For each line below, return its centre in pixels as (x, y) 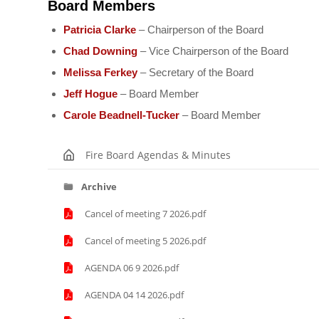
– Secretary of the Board (197, 72)
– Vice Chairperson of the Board (213, 51)
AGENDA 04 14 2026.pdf (134, 295)
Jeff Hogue (90, 94)
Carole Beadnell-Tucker (121, 115)
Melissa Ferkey (102, 72)
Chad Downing (100, 51)
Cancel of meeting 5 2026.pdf (145, 241)
